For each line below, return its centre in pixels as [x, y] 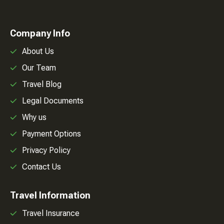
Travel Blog [42, 84]
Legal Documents [53, 100]
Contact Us [41, 166]
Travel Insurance [51, 213]
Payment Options [51, 133]
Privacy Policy [46, 150]
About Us [38, 51]
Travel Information [50, 195]
